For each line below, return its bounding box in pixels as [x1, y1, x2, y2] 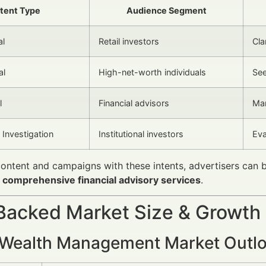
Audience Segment [126, 5, 207, 15]
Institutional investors [99, 128, 183, 139]
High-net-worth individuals [99, 66, 206, 77]
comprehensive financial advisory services [2, 173, 201, 186]
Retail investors [99, 36, 159, 46]
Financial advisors [99, 97, 169, 108]
